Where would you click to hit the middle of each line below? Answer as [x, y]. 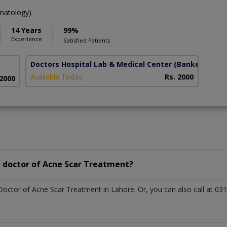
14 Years [26, 30]
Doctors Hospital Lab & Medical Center [101, 64]
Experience [27, 39]
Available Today [56, 77]
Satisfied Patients [87, 40]
